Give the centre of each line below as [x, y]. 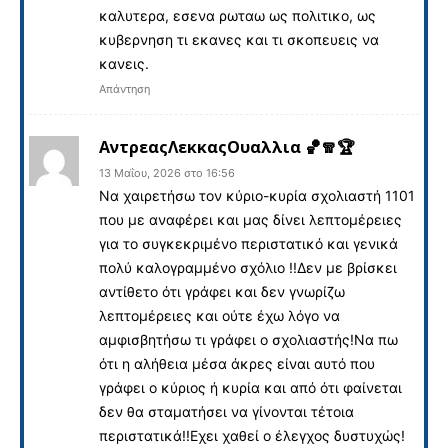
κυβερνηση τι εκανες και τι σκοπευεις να [239, 39]
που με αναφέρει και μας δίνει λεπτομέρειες [250, 219]
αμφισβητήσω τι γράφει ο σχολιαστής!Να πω [248, 339]
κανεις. [124, 63]
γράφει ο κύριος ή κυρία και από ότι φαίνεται [250, 387]
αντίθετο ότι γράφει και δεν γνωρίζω [222, 291]
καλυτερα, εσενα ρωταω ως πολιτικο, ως [237, 15]
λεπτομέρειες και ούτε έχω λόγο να [219, 315]
